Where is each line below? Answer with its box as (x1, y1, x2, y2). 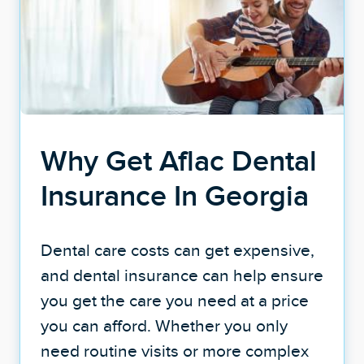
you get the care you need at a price (40, 290, 309, 310)
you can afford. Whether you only (40, 315, 288, 335)
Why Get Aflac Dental (40, 144, 317, 176)
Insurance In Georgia (40, 179, 309, 211)
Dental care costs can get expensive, (40, 240, 314, 259)
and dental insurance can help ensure (40, 265, 323, 284)
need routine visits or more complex (40, 340, 309, 360)
